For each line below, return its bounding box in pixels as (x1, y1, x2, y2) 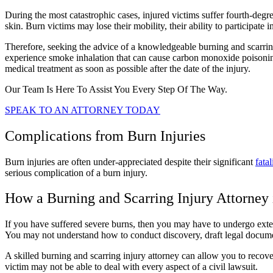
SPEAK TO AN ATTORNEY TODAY (5, 104, 160, 115)
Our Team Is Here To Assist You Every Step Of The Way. (5, 83, 227, 94)
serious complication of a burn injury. (5, 167, 150, 178)
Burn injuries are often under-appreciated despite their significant (5, 156, 255, 167)
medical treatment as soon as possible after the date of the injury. (5, 63, 253, 74)
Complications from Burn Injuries (5, 127, 209, 144)
